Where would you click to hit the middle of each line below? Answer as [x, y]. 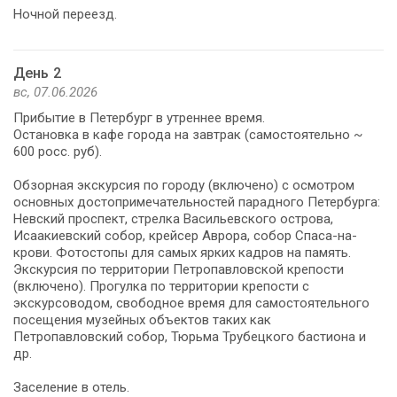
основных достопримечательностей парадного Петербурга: [197, 202]
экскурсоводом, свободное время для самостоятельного [191, 303]
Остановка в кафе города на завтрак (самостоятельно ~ [188, 134]
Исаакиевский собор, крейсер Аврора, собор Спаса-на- [185, 235]
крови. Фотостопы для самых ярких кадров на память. [182, 252]
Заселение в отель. [71, 387]
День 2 [37, 73]
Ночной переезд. [65, 14]
